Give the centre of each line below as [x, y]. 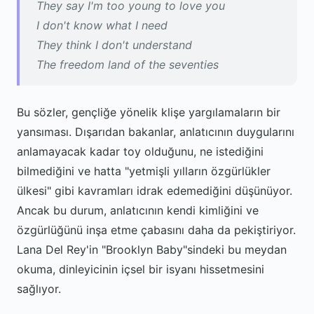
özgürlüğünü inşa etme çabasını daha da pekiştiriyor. [156, 230]
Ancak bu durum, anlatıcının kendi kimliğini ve [138, 210]
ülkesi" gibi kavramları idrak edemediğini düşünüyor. [155, 191]
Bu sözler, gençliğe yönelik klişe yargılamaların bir [149, 112]
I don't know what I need [102, 25]
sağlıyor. [39, 289]
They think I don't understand [114, 45]
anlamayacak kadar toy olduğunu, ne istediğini [140, 151]
